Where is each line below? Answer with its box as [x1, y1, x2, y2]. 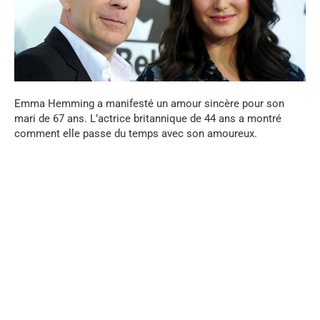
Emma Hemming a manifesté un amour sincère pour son [14, 97, 284, 111]
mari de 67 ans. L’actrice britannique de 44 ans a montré [14, 112, 281, 126]
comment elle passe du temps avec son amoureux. [14, 127, 257, 141]
